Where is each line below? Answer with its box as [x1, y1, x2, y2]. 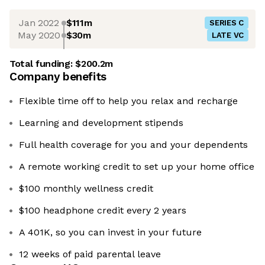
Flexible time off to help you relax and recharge [19, 95, 238, 107]
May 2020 [18, 29, 60, 41]
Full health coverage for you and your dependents [19, 139, 248, 151]
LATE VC [211, 31, 244, 40]
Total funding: [9, 58, 76, 70]
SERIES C [209, 18, 244, 28]
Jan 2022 [19, 17, 59, 28]
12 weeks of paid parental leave [19, 248, 161, 260]
